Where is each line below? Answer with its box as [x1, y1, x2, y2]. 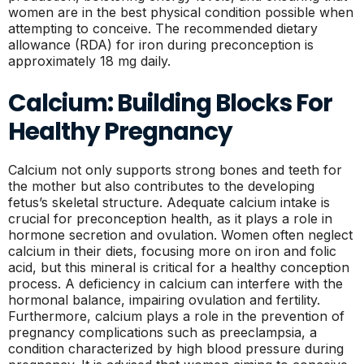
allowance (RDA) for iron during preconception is [8, 37, 314, 53]
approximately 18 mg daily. [8, 53, 171, 69]
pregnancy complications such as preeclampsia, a [8, 324, 317, 340]
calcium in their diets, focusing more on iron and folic [8, 243, 336, 259]
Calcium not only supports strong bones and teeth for [8, 162, 342, 178]
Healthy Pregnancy [8, 115, 232, 148]
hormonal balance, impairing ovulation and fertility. [8, 292, 320, 308]
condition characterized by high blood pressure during [8, 340, 344, 357]
